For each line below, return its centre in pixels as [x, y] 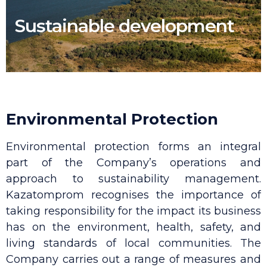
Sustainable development [125, 26]
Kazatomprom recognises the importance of [133, 195]
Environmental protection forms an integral [133, 147]
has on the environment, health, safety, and [133, 227]
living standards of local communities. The [133, 243]
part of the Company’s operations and [133, 163]
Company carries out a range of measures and [133, 259]
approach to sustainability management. [133, 179]
